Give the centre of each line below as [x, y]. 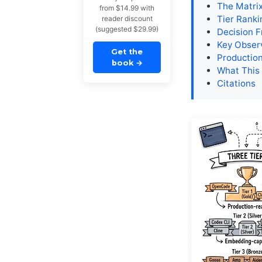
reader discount [127, 19]
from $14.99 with [127, 8]
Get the [127, 52]
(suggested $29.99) [127, 29]
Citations [236, 84]
